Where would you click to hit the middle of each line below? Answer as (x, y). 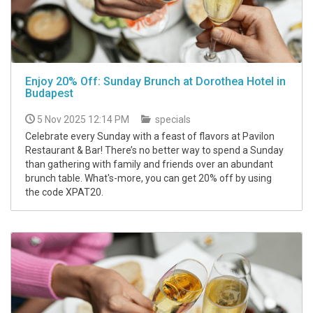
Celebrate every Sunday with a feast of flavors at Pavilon (150, 136)
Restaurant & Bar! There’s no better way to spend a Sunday (154, 150)
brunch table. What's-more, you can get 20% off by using (148, 178)
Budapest (49, 93)
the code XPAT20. (64, 192)
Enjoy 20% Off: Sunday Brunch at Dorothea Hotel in (155, 81)
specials (172, 119)
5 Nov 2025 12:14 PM (83, 119)
